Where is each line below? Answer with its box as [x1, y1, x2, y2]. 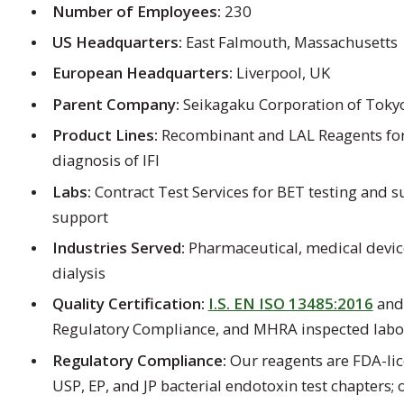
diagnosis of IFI [51, 150, 160, 171]
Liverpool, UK [232, 62, 330, 84]
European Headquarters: [51, 62, 233, 84]
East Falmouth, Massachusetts [181, 31, 401, 52]
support [51, 206, 108, 227]
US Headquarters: [51, 31, 182, 52]
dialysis [51, 262, 106, 283]
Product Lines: [51, 124, 158, 146]
